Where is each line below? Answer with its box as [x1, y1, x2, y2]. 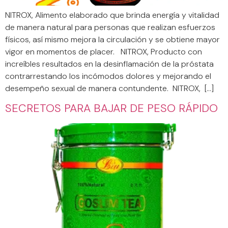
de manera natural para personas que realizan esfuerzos [5, 21, 215, 33]
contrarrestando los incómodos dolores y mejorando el [5, 70, 211, 81]
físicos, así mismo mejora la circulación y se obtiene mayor [5, 34, 220, 45]
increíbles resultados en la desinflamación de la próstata [5, 58, 214, 69]
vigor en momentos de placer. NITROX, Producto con [5, 46, 202, 57]
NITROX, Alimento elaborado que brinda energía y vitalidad [5, 9, 219, 20]
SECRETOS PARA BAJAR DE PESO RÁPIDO [5, 101, 218, 116]
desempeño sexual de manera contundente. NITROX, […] [5, 82, 214, 94]
